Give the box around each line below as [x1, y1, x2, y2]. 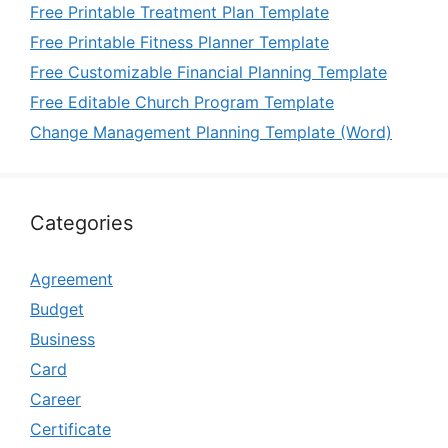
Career [30, 389, 81, 409]
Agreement [30, 269, 113, 289]
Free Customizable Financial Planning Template [30, 62, 387, 82]
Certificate [30, 419, 111, 439]
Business [30, 329, 95, 349]
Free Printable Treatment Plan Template [30, 2, 329, 22]
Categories [30, 211, 133, 235]
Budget [30, 299, 84, 319]
